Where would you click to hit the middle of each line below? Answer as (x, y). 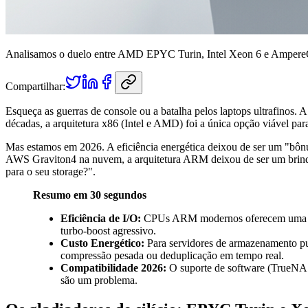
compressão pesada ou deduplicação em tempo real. (172, 255)
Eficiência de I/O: (101, 218)
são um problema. (99, 280)
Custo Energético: (102, 243)
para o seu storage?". (51, 171)
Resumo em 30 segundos (90, 195)
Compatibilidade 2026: (113, 267)
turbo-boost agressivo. (108, 230)
